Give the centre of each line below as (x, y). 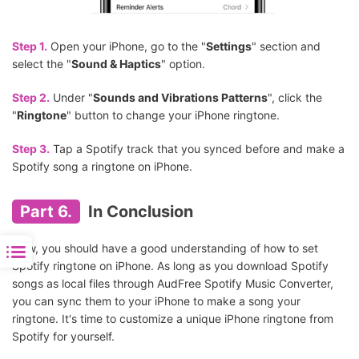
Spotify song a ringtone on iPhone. (102, 166)
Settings (229, 46)
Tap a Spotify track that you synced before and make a (197, 148)
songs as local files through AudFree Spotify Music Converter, (173, 283)
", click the (295, 97)
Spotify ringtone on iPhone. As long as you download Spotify (170, 265)
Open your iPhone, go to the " (127, 46)
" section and (286, 46)
